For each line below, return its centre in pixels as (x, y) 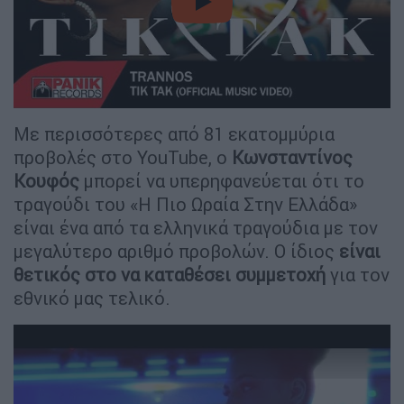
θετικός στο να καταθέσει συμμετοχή (170, 274)
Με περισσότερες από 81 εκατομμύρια (174, 133)
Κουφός (46, 180)
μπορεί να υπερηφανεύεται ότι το (222, 180)
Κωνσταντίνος (292, 157)
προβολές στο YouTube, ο (123, 157)
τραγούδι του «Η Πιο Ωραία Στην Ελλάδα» (185, 204)
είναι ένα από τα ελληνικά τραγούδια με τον (196, 227)
